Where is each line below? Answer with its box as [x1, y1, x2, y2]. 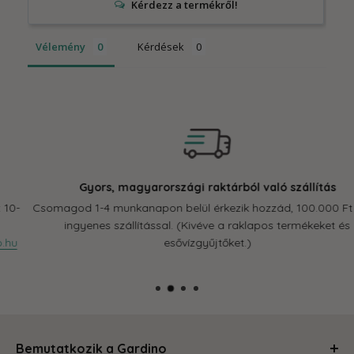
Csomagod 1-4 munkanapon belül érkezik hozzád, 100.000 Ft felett [2, 200, 352, 215]
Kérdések [137, 39, 184, 54]
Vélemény [36, 39, 85, 54]
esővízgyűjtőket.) [133, 235, 221, 250]
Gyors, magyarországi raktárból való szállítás [48, 179, 306, 194]
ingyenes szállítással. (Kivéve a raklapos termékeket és [34, 217, 321, 232]
